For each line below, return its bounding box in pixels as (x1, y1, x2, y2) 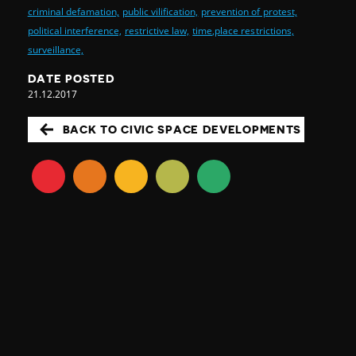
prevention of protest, (201, 5, 297, 19)
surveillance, (27, 43, 83, 57)
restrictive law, (125, 24, 190, 38)
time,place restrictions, (192, 24, 294, 38)
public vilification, (122, 5, 199, 19)
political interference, (27, 24, 122, 38)
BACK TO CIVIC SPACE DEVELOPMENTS (62, 124, 302, 136)
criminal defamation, (27, 5, 119, 19)
